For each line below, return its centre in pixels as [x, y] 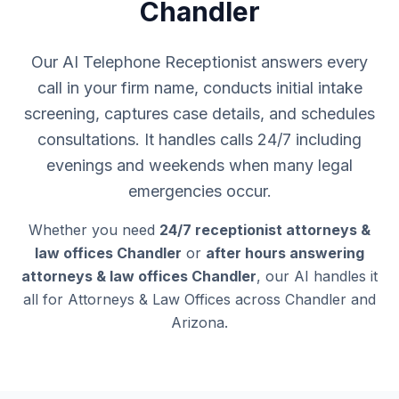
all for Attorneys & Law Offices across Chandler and [199, 299]
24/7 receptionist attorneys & [265, 230]
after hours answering [285, 253]
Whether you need [94, 230]
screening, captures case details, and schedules [199, 114]
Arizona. [199, 322]
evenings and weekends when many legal [199, 165]
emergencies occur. [199, 191]
